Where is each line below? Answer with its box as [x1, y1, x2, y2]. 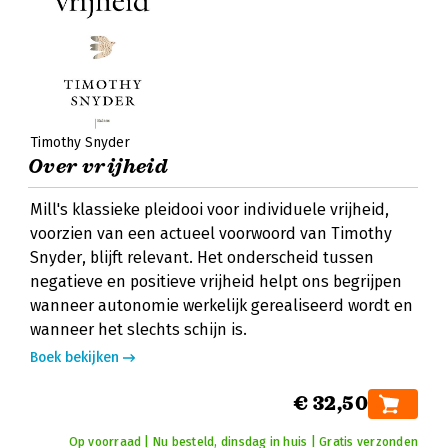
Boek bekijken [30, 349, 119, 366]
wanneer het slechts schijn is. [30, 320, 247, 339]
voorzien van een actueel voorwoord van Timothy [30, 224, 392, 243]
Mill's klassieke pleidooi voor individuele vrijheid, [30, 200, 389, 219]
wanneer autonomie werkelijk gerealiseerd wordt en [30, 296, 413, 315]
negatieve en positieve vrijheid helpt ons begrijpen [30, 272, 402, 291]
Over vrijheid [28, 154, 169, 179]
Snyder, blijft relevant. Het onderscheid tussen [30, 248, 374, 267]
